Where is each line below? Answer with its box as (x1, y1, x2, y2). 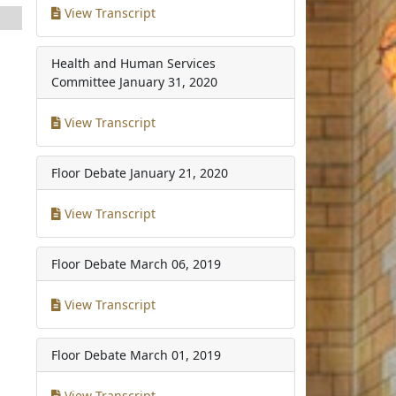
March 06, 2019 (130, 255, 222, 272)
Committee (51, 72, 117, 90)
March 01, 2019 (130, 346, 222, 363)
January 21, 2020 (130, 164, 229, 181)
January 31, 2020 (119, 72, 218, 90)
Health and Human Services (51, 54, 217, 72)
